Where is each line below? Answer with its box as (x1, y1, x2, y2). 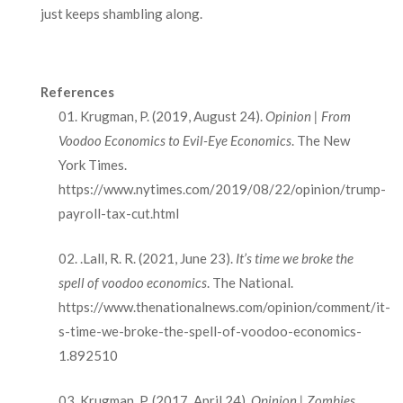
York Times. (58, 157, 127, 173)
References (40, 84, 114, 100)
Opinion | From (264, 108, 351, 124)
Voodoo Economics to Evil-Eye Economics (58, 132, 291, 148)
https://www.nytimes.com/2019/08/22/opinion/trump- (58, 181, 386, 197)
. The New (291, 132, 350, 148)
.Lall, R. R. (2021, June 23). (79, 250, 236, 266)
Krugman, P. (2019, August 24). (79, 108, 265, 124)
